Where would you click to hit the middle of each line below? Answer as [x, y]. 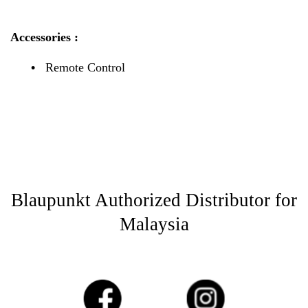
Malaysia [154, 224]
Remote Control [85, 67]
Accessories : [44, 37]
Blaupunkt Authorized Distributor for [154, 200]
